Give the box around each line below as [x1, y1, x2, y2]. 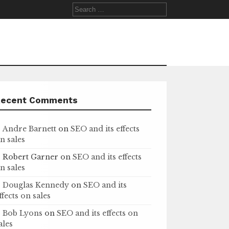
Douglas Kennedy [3, 180, 70, 190]
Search [72, 3, 97, 11]
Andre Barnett [3, 124, 57, 133]
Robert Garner [3, 152, 59, 162]
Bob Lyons [3, 209, 43, 218]
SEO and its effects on [57, 209, 139, 218]
